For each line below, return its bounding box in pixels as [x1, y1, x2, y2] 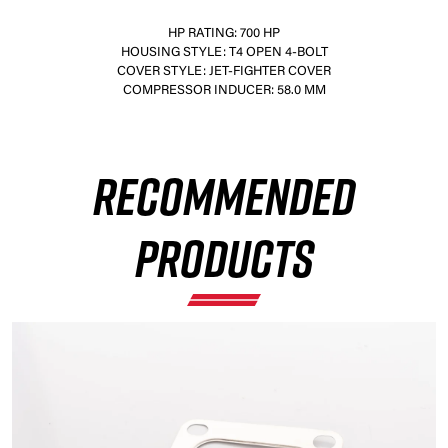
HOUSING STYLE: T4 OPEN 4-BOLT [120, 45, 328, 59]
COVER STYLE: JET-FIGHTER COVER [117, 64, 331, 78]
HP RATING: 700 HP [168, 26, 280, 40]
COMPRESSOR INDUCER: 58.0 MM [122, 83, 326, 97]
